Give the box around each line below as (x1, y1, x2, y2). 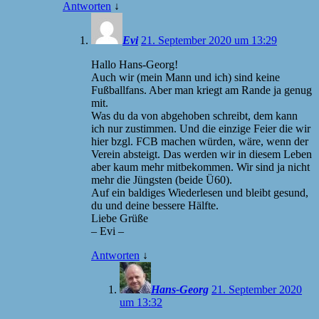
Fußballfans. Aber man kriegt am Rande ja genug (91, 83, 312, 96)
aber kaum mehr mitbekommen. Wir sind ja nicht (91, 160, 310, 173)
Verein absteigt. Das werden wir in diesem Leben (91, 147, 312, 160)
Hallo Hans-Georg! (91, 58, 178, 70)
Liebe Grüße (91, 211, 148, 224)
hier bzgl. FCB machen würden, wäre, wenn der (91, 135, 308, 147)
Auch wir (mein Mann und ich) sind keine (91, 70, 280, 83)
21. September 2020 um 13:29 (141, 33, 277, 46)
